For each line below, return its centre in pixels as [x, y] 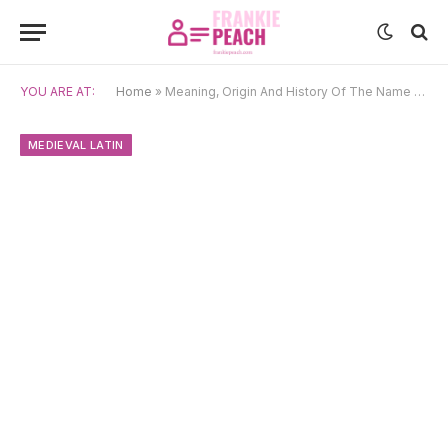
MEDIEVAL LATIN [76, 145]
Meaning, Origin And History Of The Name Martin [289, 91]
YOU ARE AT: [57, 91]
